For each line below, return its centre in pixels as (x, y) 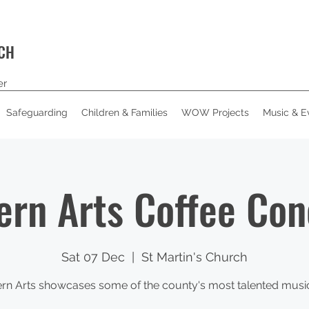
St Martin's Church (195, 257)
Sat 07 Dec (93, 257)
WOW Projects (215, 112)
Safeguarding (37, 112)
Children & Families (124, 112)
